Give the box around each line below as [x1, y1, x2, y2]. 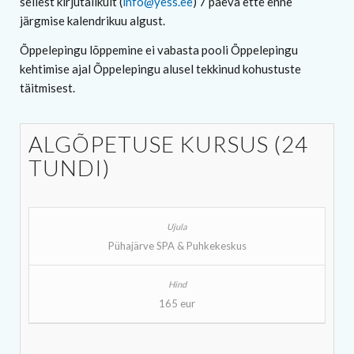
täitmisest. [20, 80, 75, 95]
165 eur [159, 296, 195, 310]
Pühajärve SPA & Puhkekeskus [107, 239, 247, 252]
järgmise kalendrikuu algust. [20, 13, 165, 28]
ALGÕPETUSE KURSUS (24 [28, 130, 308, 157]
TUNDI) [28, 153, 111, 181]
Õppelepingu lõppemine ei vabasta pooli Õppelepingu [20, 42, 298, 57]
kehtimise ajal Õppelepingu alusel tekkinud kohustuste [20, 61, 301, 76]
